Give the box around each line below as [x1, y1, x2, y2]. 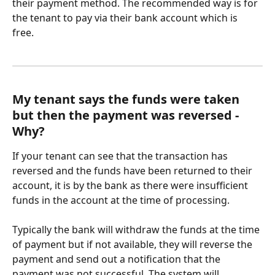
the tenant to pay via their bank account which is [12, 11, 240, 25]
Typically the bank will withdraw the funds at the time [12, 223, 262, 237]
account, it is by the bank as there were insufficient [12, 179, 250, 192]
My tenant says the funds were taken [12, 91, 242, 107]
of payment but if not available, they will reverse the [12, 238, 255, 252]
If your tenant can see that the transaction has [12, 149, 230, 163]
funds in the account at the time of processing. [12, 193, 232, 207]
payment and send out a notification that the [12, 252, 223, 266]
